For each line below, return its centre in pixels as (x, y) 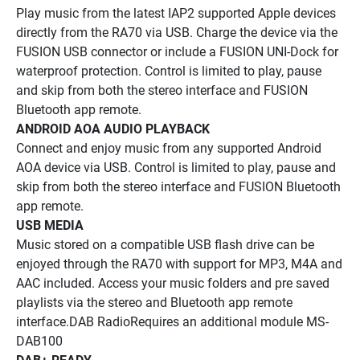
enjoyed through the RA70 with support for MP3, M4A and (179, 264)
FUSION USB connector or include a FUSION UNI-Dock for (177, 51)
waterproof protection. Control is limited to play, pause (169, 71)
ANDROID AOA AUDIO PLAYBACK (113, 129)
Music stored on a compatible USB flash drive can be (165, 244)
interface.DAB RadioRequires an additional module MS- (172, 321)
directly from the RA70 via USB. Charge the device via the (177, 32)
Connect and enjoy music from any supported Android (169, 148)
